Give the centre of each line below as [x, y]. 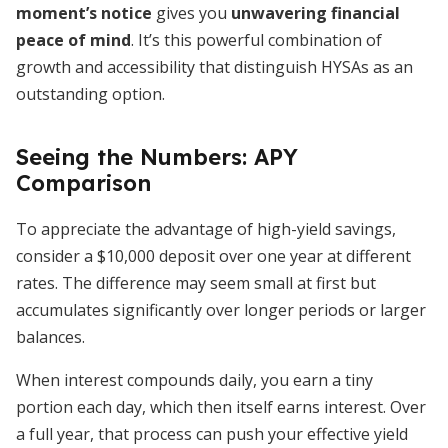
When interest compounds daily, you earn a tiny [194, 380]
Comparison [83, 183]
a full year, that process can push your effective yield [212, 434]
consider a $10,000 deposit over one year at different [213, 256]
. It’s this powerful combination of [256, 40]
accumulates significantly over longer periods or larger [221, 310]
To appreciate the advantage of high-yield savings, [206, 229]
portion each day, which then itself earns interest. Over [221, 407]
